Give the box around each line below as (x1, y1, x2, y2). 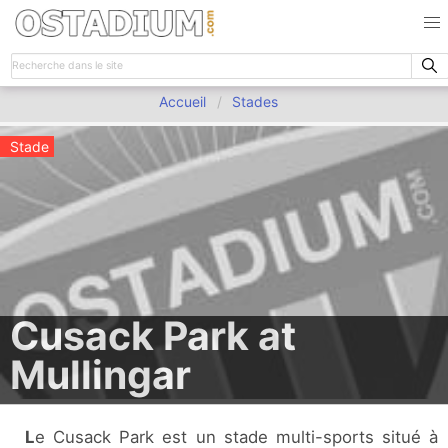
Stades (232, 93, 279, 110)
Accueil (159, 93, 207, 110)
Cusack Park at (10, 312, 296, 360)
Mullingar (10, 351, 191, 399)
